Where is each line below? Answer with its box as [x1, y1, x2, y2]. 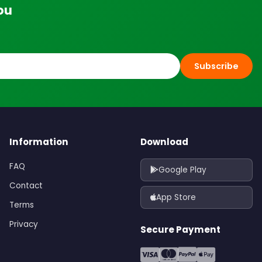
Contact [9, 180, 43, 192]
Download [140, 136, 188, 149]
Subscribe [194, 60, 239, 73]
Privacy [9, 219, 38, 230]
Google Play [158, 164, 206, 176]
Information [9, 136, 68, 149]
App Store [156, 192, 196, 204]
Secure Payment [140, 223, 220, 236]
